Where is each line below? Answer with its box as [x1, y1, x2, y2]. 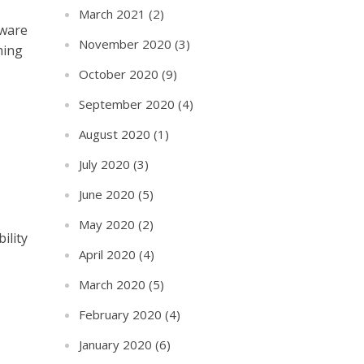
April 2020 [79, 246, 136, 262]
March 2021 [79, 6, 146, 22]
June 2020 [79, 186, 136, 202]
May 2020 [79, 216, 136, 232]
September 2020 [79, 96, 175, 112]
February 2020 [79, 306, 162, 323]
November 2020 [79, 36, 172, 52]
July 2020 [79, 156, 131, 172]
